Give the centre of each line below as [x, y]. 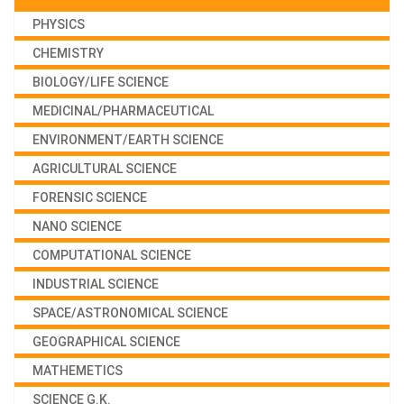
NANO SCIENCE [77, 226]
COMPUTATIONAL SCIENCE [112, 255]
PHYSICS [59, 24]
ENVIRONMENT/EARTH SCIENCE [128, 139]
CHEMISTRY [68, 53]
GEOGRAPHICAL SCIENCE [106, 341]
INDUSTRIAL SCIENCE [96, 284]
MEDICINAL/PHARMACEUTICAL [123, 110]
